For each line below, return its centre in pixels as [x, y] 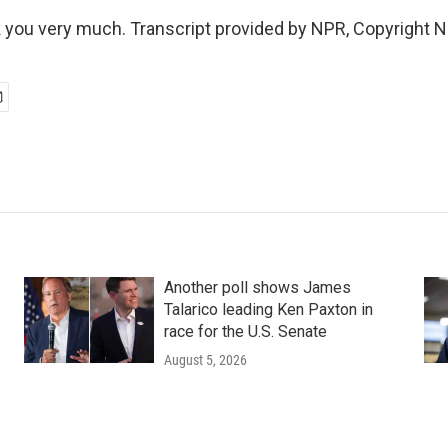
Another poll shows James [257, 287]
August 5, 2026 [205, 360]
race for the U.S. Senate [245, 331]
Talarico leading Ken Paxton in [268, 309]
